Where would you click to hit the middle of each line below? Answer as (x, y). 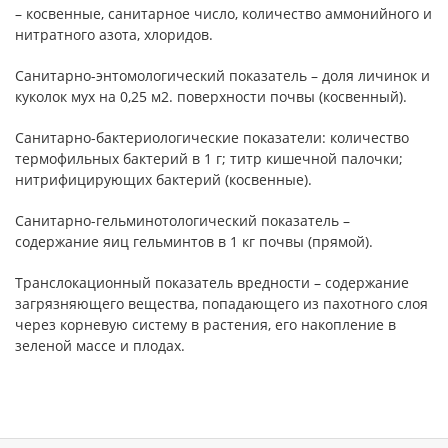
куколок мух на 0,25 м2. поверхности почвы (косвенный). (211, 96)
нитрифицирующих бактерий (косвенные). (163, 179)
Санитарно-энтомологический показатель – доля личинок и (222, 75)
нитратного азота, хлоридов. (114, 34)
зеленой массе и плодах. (100, 345)
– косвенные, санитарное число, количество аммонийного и (223, 13)
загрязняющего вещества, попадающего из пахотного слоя (221, 303)
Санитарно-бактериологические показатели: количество (212, 137)
